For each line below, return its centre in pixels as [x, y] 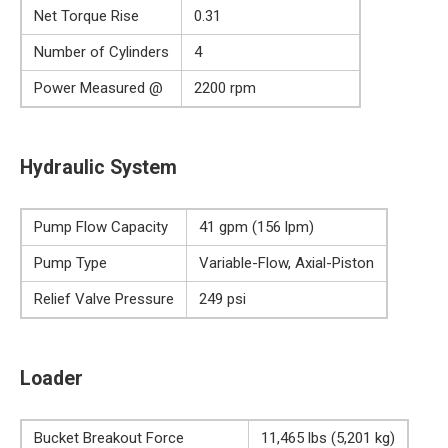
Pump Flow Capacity [101, 226]
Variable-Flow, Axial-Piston [286, 262]
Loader [51, 378]
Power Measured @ [98, 87]
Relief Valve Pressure [104, 298]
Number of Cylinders [101, 51]
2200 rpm [225, 87]
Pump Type [70, 262]
